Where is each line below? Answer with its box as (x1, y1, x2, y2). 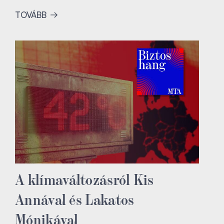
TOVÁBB (15, 9, 49, 20)
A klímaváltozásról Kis (15, 169, 154, 188)
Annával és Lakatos (15, 189, 134, 208)
